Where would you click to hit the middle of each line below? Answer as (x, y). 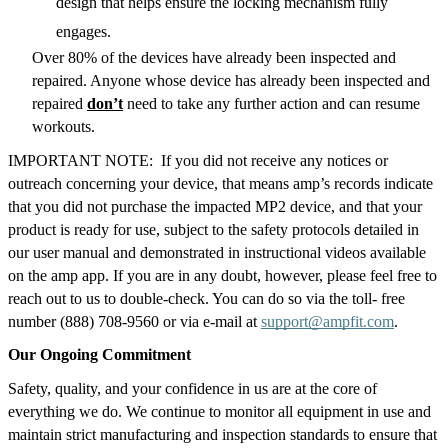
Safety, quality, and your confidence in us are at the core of (192, 389)
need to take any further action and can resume (271, 104)
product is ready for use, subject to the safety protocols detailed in (213, 229)
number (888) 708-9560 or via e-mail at (134, 321)
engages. (87, 32)
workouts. (63, 127)
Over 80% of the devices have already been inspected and (214, 58)
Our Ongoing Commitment (99, 355)
